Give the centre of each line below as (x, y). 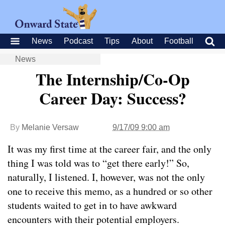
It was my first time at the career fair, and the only (109, 149)
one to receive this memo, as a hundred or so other (110, 191)
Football (179, 41)
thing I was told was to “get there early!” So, (98, 163)
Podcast (79, 41)
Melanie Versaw (50, 127)
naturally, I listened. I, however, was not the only (106, 177)
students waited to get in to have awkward (92, 205)
